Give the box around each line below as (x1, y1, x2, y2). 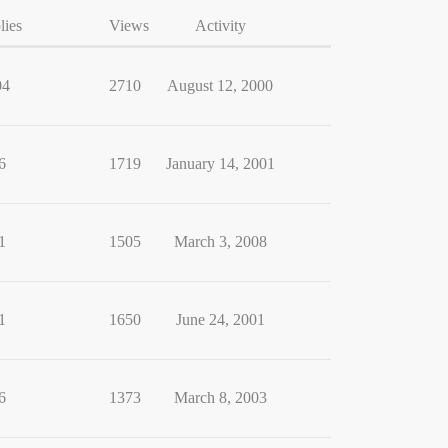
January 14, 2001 (165, 155, 275, 172)
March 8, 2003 (173, 389, 267, 406)
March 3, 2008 (173, 233, 267, 250)
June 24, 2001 (175, 311, 265, 328)
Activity (194, 17, 246, 34)
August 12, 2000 (167, 77, 273, 94)
